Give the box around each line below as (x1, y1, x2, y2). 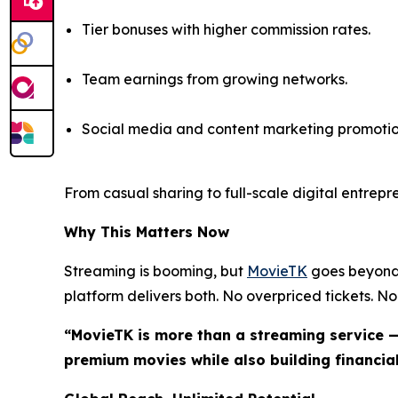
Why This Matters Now (64, 223, 229, 242)
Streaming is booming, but (64, 262, 247, 281)
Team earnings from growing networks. (82, 70, 347, 89)
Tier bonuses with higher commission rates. (82, 20, 370, 39)
